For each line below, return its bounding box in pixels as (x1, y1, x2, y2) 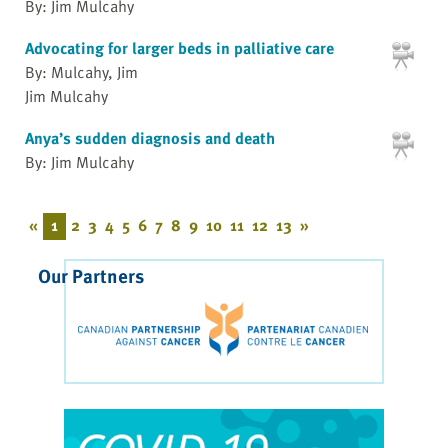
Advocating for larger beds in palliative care (25, 35, 334, 60)
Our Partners (38, 261, 144, 291)
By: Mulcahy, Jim (25, 59, 138, 84)
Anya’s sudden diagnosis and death (25, 125, 275, 150)
